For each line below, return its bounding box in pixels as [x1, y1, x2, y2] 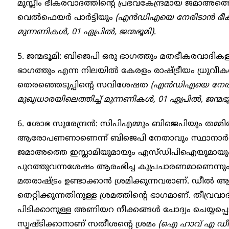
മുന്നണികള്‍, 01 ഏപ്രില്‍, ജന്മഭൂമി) [17, 27, 154, 38]
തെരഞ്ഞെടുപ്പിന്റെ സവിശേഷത [17, 80, 151, 91]
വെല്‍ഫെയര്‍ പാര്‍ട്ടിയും [17, 13, 116, 24]
